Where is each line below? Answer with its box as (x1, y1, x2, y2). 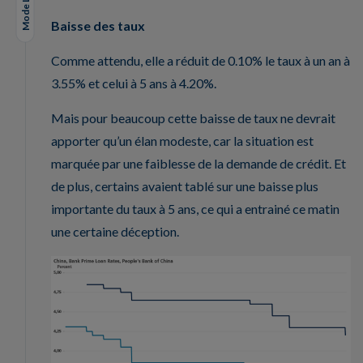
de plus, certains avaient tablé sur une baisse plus (51, 177, 318, 194)
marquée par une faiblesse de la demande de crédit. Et (51, 155, 346, 171)
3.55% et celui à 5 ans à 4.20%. (51, 75, 216, 91)
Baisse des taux (51, 17, 145, 33)
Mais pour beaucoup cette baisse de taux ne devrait (51, 109, 335, 126)
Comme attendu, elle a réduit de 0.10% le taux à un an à (51, 52, 350, 68)
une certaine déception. (51, 223, 179, 239)
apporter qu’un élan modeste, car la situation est (51, 132, 314, 148)
